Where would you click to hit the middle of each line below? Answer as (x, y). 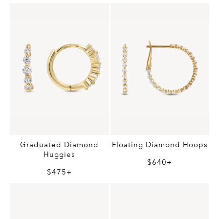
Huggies (59, 154)
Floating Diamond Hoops (160, 144)
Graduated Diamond (59, 144)
